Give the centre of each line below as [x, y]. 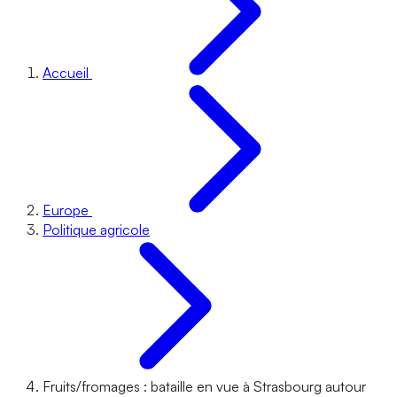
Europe [66, 210]
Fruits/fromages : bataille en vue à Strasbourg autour [204, 386]
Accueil [66, 73]
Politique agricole [96, 230]
